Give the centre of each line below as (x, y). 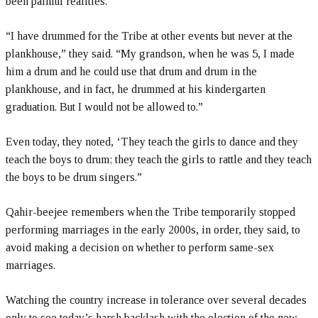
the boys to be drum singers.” (74, 177)
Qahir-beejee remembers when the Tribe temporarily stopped (150, 212)
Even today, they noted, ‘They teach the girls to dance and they (152, 142)
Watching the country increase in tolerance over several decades (156, 300)
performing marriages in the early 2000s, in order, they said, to (153, 230)
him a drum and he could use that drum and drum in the (131, 72)
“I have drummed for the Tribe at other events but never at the (149, 36)
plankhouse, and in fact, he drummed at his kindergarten (136, 89)
